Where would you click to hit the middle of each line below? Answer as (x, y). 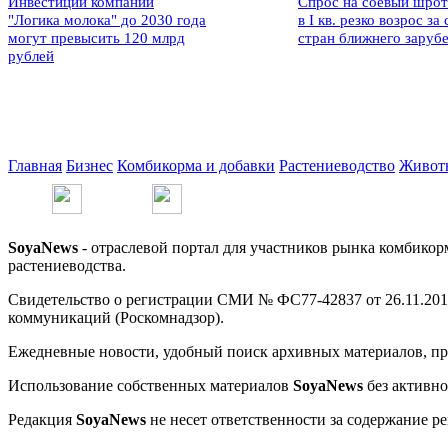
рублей (31, 56)
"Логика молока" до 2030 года (107, 20)
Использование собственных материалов (148, 386)
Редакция (42, 420)
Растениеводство (337, 166)
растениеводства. (69, 266)
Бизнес (89, 166)
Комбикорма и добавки (196, 166)
